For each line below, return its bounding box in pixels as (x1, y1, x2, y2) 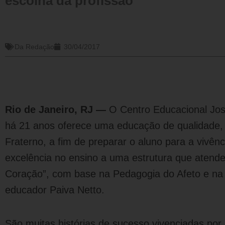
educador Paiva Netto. (5, 184, 104, 195)
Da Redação (15, 43, 54, 51)
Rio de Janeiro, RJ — (5, 104, 109, 115)
